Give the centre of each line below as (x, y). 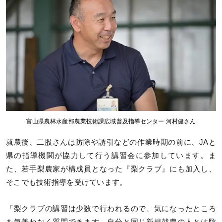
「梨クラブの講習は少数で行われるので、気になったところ (111, 209)
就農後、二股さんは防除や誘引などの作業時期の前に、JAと (111, 142)
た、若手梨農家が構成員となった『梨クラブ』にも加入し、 (111, 169)
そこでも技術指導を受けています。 (67, 182)
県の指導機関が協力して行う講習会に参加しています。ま (111, 155)
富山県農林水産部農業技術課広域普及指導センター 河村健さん (111, 121)
